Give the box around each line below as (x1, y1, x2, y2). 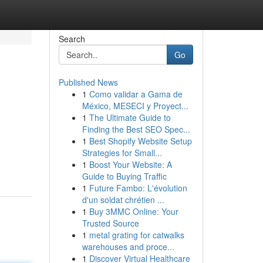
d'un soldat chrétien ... (82, 194, 164, 205)
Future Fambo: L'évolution (89, 182, 187, 194)
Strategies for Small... (82, 147, 162, 159)
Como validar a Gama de (89, 88, 183, 100)
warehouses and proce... (82, 241, 174, 252)
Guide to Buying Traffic (82, 170, 167, 182)
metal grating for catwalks (89, 229, 184, 241)
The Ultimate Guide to (89, 112, 171, 123)
